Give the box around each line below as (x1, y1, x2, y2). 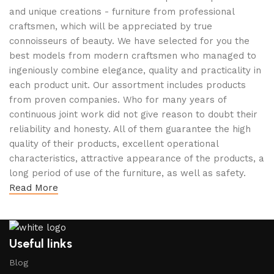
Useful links (9, 236, 72, 251)
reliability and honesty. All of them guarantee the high (9, 123, 251, 135)
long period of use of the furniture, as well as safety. (9, 167, 246, 179)
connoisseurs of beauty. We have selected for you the (9, 35, 250, 46)
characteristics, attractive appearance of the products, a (9, 152, 264, 164)
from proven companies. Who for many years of (9, 94, 226, 105)
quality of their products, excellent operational (9, 138, 218, 149)
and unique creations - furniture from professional (9, 6, 234, 17)
